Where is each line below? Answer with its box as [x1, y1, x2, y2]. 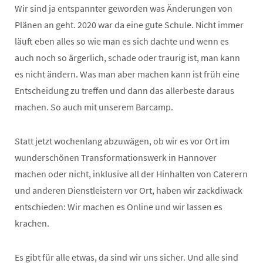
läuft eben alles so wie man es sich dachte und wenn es [15, 35, 229, 48]
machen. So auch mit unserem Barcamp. [15, 101, 173, 113]
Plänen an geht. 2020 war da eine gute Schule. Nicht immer [15, 19, 244, 31]
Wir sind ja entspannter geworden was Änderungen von [15, 2, 232, 15]
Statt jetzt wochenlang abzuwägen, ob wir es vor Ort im [15, 135, 230, 147]
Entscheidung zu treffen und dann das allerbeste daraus [15, 85, 234, 97]
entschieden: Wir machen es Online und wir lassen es [15, 201, 222, 213]
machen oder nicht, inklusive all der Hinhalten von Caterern [15, 168, 248, 180]
